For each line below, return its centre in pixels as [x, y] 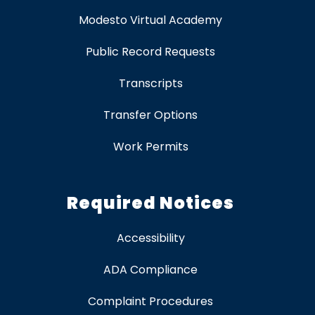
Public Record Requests [150, 52]
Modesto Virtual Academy [150, 20]
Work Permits [150, 147]
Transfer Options [150, 115]
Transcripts [150, 84]
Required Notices [150, 203]
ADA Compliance [150, 270]
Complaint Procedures [150, 302]
